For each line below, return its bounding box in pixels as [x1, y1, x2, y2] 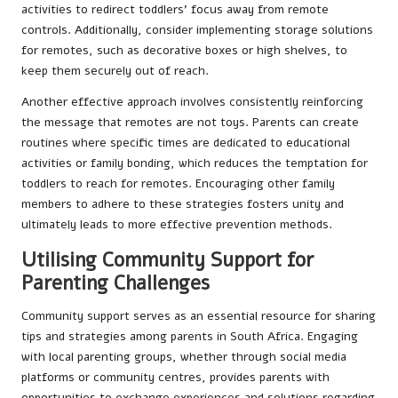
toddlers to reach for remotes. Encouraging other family [21, 174, 335, 192]
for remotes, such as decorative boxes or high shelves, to [21, 41, 347, 59]
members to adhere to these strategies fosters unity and [21, 195, 344, 212]
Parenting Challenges [21, 268, 210, 297]
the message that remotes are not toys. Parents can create [21, 113, 359, 131]
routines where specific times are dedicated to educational [21, 133, 350, 151]
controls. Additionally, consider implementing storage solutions [21, 20, 373, 38]
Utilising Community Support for [21, 245, 314, 274]
